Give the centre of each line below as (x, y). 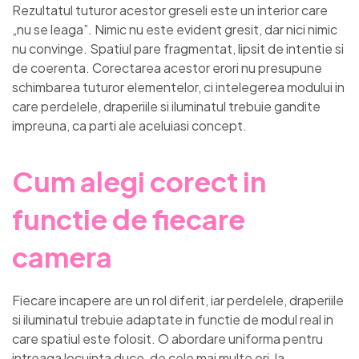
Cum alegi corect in (139, 182)
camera (62, 257)
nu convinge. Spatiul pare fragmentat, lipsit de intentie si (178, 49)
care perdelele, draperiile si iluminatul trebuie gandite (166, 107)
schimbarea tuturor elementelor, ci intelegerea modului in (178, 87)
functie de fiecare (129, 220)
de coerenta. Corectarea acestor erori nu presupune (167, 68)
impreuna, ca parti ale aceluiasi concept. (129, 126)
